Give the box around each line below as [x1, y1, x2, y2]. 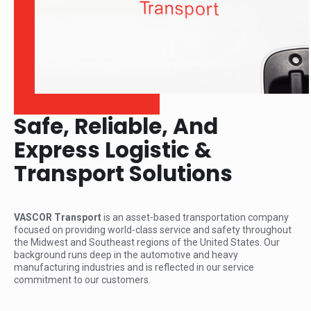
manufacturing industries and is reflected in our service [14, 261, 254, 273]
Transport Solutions [14, 158, 233, 189]
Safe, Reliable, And [14, 110, 218, 142]
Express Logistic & [14, 134, 212, 165]
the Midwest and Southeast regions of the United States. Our [14, 236, 280, 248]
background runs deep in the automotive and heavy [14, 249, 238, 260]
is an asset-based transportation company [101, 211, 289, 223]
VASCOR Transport [14, 211, 101, 223]
